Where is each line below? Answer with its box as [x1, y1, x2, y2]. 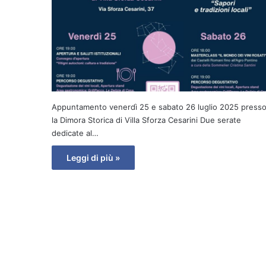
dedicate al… [52, 128, 99, 138]
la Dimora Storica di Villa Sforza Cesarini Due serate [52, 115, 241, 125]
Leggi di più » [66, 153, 120, 163]
